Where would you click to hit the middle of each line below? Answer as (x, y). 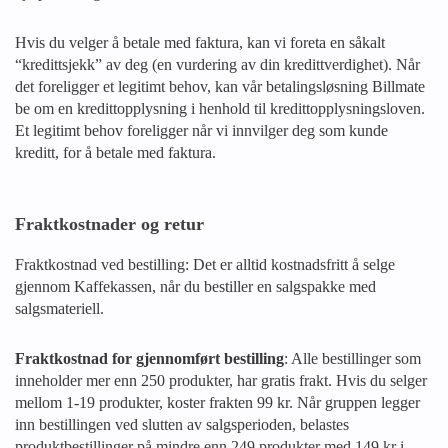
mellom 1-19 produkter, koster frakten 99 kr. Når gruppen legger (217, 402)
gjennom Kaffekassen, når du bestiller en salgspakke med (195, 286)
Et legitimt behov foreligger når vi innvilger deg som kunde (201, 130)
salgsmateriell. (59, 308)
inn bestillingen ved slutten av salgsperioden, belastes (182, 424)
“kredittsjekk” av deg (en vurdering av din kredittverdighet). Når (217, 64)
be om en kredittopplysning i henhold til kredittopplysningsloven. (220, 108)
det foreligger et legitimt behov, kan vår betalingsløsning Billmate (220, 86)
